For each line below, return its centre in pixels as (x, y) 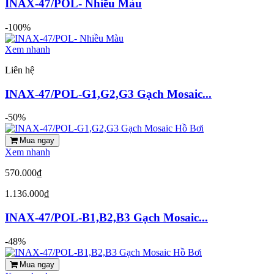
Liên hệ (20, 70)
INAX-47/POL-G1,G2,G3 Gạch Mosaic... (108, 94)
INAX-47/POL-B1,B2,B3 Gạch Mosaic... (106, 218)
